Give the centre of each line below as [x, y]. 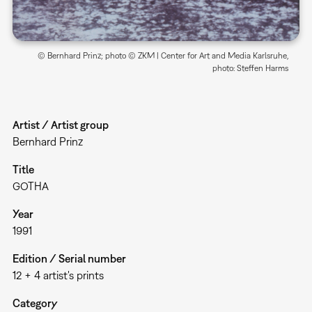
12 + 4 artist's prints [58, 275]
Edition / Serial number [69, 259]
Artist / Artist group [60, 125]
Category [35, 303]
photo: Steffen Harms [251, 69]
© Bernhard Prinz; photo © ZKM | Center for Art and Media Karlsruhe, [163, 56]
